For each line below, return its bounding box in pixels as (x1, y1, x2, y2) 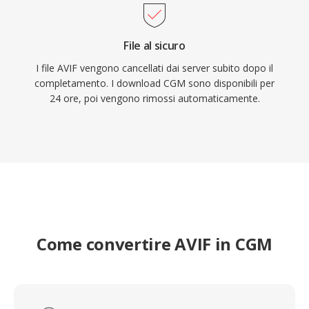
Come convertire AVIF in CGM (37, 232, 272, 255)
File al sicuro (123, 38, 186, 53)
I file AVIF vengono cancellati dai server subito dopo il (36, 61, 273, 74)
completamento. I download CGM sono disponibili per (34, 77, 275, 90)
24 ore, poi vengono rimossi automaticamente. (49, 92, 260, 105)
